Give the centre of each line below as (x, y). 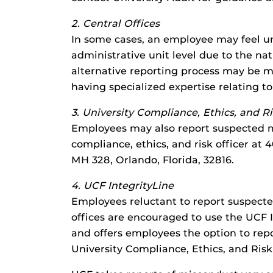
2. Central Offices (115, 23)
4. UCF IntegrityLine (122, 186)
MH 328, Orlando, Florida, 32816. (153, 160)
